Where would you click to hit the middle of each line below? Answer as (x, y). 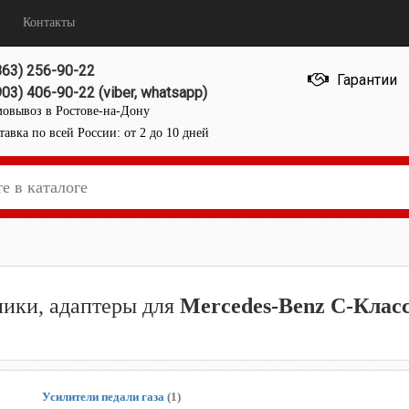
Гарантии (367, 80)
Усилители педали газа (105, 396)
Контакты (49, 22)
